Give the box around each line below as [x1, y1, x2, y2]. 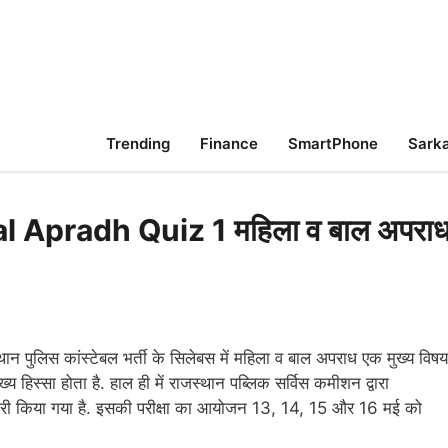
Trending [106, 133, 170, 153]
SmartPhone [288, 133, 378, 153]
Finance [200, 133, 258, 153]
